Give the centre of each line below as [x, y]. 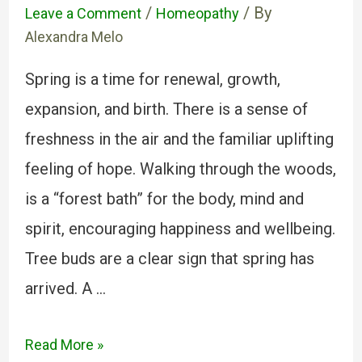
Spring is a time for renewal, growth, [152, 79]
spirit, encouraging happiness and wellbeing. [180, 229]
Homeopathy [197, 13]
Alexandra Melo [74, 37]
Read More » [64, 345]
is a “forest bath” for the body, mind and [164, 199]
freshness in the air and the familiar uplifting [179, 139]
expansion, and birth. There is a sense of [166, 109]
